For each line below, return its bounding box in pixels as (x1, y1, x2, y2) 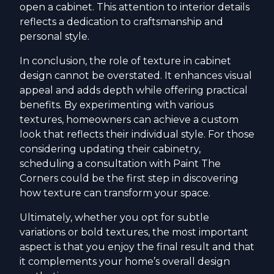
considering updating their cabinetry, (20, 143, 201, 155)
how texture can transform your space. (20, 187, 210, 199)
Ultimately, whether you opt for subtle (20, 211, 209, 223)
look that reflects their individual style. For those (20, 128, 254, 140)
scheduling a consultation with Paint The (20, 157, 221, 169)
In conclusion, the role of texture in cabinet (20, 54, 231, 67)
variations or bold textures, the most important (20, 226, 248, 238)
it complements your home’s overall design (20, 255, 230, 267)
